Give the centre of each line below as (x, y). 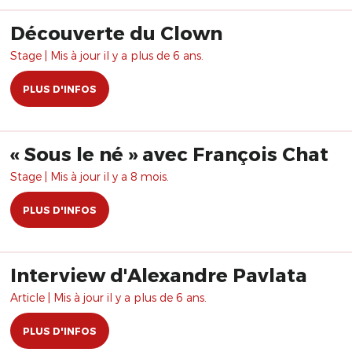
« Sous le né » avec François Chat (169, 154)
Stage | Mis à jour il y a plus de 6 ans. (107, 55)
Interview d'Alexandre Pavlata (159, 275)
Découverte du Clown (116, 33)
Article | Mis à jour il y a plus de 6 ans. (108, 297)
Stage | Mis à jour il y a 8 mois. (90, 176)
